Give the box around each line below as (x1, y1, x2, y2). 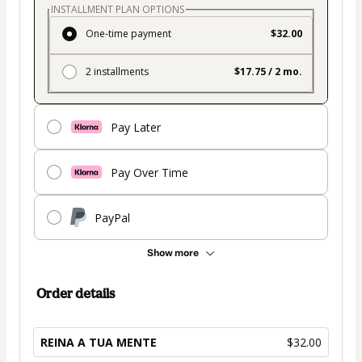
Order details (36, 285, 115, 302)
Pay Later (111, 119, 161, 135)
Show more (147, 247, 199, 259)
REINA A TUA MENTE (40, 335, 157, 351)
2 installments (86, 65, 149, 79)
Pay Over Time (111, 164, 188, 180)
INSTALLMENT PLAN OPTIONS (51, 2, 184, 17)
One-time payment (86, 27, 171, 41)
